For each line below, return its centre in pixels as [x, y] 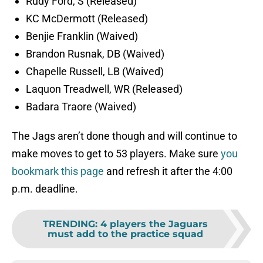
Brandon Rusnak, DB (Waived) [95, 54]
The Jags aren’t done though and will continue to [124, 136]
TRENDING [69, 224]
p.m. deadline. [45, 189]
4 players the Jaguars [154, 224]
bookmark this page [58, 171]
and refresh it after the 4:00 [168, 171]
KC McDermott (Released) [87, 19]
